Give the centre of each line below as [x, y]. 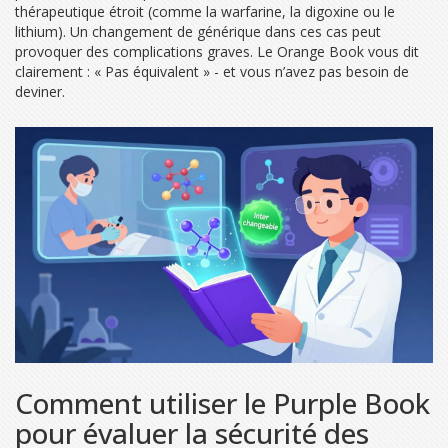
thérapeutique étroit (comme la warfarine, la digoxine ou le [205, 12]
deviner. [40, 92]
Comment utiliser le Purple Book [222, 402]
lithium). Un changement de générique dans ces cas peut [198, 32]
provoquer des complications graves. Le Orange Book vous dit [217, 52]
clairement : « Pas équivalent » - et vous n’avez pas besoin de [212, 72]
